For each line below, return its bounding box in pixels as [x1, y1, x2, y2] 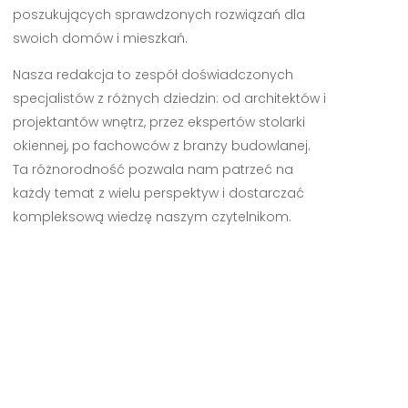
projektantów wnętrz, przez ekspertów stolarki [12, 113, 305, 132]
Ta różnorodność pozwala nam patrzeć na [12, 160, 293, 179]
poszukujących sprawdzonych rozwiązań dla [12, 5, 305, 25]
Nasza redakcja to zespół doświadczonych [12, 66, 293, 85]
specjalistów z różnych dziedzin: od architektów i [12, 89, 326, 108]
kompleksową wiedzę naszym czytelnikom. [12, 208, 291, 227]
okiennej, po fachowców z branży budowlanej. [12, 137, 311, 156]
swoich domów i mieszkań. [12, 29, 188, 48]
